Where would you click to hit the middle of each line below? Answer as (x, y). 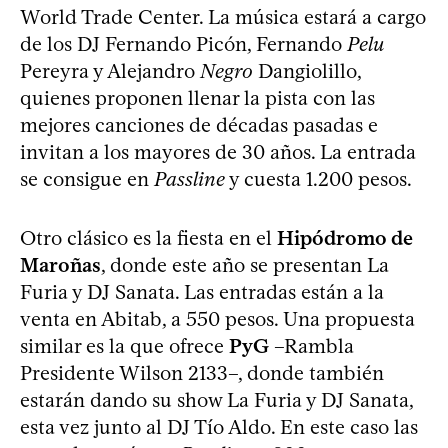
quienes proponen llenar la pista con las (197, 97)
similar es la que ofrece (124, 345)
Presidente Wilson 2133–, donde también (202, 372)
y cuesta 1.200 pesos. (318, 178)
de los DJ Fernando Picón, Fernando (183, 43)
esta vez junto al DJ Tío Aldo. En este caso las (219, 426)
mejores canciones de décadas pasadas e (199, 124)
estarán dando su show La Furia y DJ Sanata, (216, 399)
